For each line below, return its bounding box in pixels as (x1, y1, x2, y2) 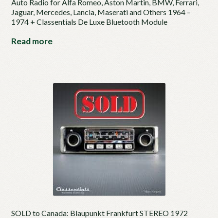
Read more (11, 36, 53, 47)
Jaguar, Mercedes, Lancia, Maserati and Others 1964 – (11, 7, 191, 17)
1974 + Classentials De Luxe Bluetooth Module (11, 17, 167, 27)
